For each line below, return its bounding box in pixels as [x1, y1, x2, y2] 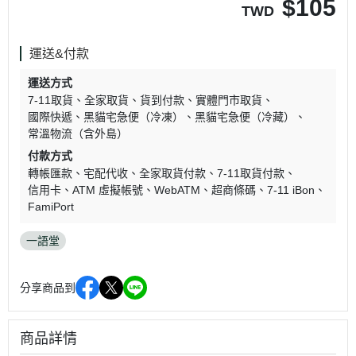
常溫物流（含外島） [28, 127, 128, 141]
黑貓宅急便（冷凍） [83, 110, 184, 124]
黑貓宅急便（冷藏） [195, 110, 295, 124]
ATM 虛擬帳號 [72, 184, 143, 197]
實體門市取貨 [195, 94, 262, 107]
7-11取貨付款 [217, 167, 284, 180]
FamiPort [28, 200, 74, 214]
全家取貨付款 [139, 167, 206, 180]
